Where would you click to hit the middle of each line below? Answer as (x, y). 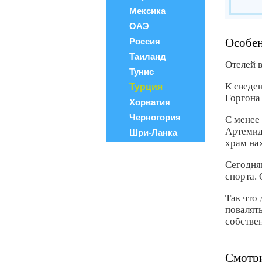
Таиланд (148, 56)
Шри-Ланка (153, 132)
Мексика (147, 11)
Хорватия (150, 102)
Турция (146, 87)
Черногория (155, 117)
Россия (145, 41)
